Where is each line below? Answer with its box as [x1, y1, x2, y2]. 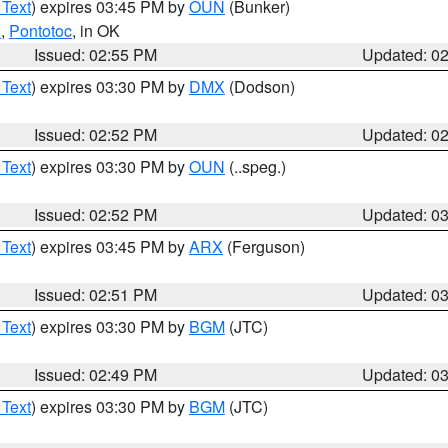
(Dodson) [225, 75, 295, 98]
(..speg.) [225, 155, 286, 178]
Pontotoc [9, 19, 72, 42]
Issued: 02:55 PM [34, 43, 158, 66]
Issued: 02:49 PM [34, 363, 158, 386]
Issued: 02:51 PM [34, 283, 158, 306]
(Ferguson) [223, 235, 305, 258]
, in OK [72, 19, 120, 42]
